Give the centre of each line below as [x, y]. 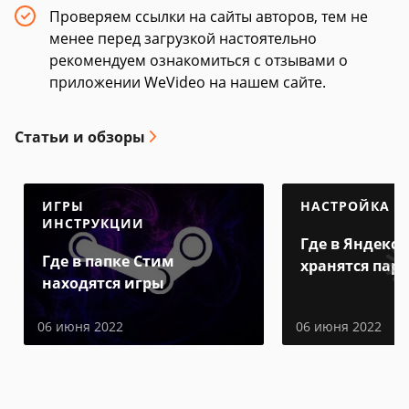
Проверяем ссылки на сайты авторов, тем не [209, 16]
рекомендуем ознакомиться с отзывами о [199, 60]
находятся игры [103, 283]
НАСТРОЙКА [345, 206]
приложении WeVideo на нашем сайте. [188, 82]
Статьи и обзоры [80, 137]
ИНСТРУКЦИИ [93, 223]
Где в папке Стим [108, 261]
